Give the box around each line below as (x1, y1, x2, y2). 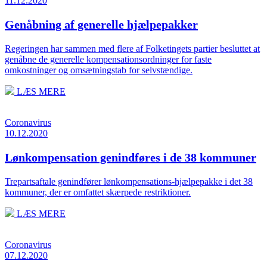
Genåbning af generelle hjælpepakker (5, 17, 198, 31)
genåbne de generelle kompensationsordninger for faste (5, 54, 212, 64)
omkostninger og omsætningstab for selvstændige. (5, 64, 193, 75)
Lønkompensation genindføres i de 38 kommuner (5, 150, 256, 164)
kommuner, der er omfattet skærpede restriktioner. (5, 187, 191, 197)
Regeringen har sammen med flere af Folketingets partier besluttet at (5, 43, 260, 54)
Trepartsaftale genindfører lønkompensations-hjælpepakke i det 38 (5, 176, 253, 187)
